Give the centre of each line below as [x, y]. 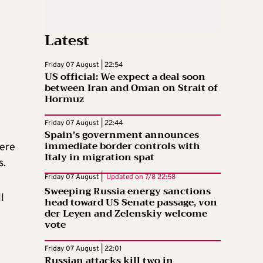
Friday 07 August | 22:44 [84, 123]
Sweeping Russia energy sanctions [128, 191]
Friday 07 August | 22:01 [83, 249]
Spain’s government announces [122, 135]
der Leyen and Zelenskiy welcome [126, 213]
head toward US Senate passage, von [131, 202]
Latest [67, 40]
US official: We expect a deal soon [125, 77]
